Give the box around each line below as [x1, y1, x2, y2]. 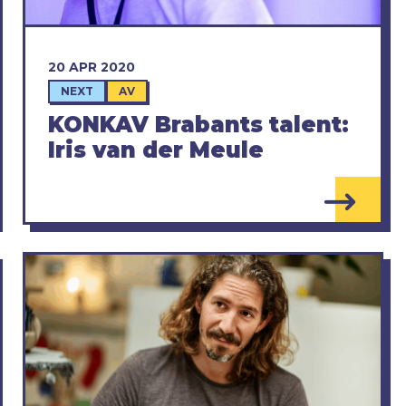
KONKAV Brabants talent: [47, 111, 349, 138]
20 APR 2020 [47, 58, 135, 75]
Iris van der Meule [47, 136, 264, 163]
